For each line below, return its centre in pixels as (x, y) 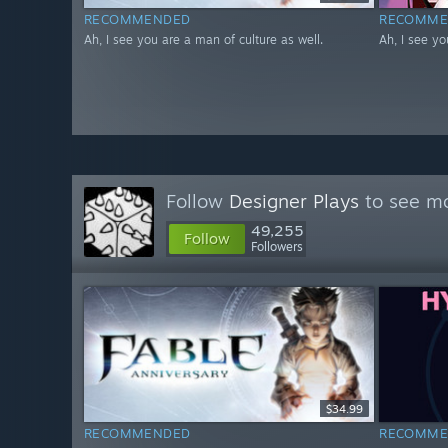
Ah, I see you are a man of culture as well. (203, 40)
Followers (277, 246)
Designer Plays (294, 201)
